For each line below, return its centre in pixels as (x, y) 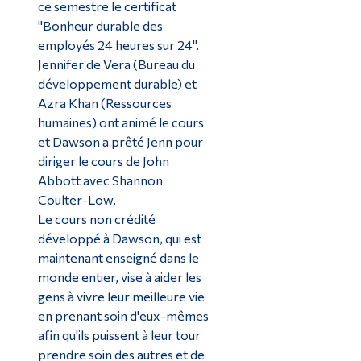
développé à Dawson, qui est (119, 238)
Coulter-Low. (77, 199)
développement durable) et (117, 83)
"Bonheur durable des (100, 25)
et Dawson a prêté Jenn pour (120, 141)
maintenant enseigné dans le (118, 257)
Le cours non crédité (96, 218)
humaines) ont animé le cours (120, 122)
